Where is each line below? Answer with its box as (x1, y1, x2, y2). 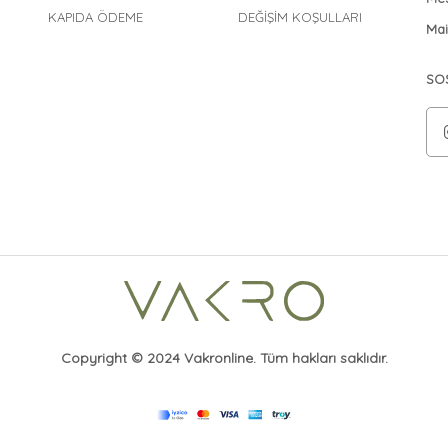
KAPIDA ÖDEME (47, 9, 143, 26)
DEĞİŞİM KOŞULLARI (238, 9, 363, 26)
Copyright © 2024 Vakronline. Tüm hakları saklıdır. (60, 349, 388, 368)
